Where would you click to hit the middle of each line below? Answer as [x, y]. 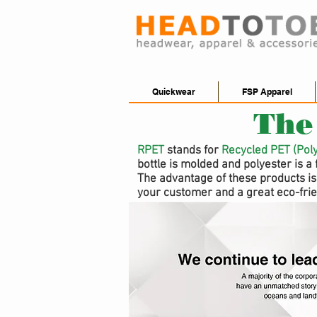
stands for [193, 151]
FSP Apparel [267, 92]
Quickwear [173, 92]
